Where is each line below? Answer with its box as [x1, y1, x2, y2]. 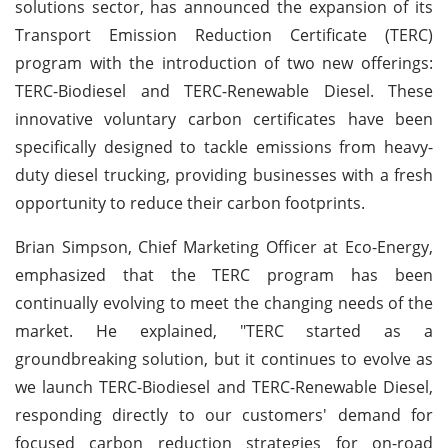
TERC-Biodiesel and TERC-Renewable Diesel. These [15, 79, 433, 102]
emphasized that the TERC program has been [15, 263, 433, 286]
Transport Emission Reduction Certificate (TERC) [15, 23, 433, 46]
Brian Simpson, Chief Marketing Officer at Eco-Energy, [15, 235, 433, 258]
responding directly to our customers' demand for [15, 403, 433, 426]
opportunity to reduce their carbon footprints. [15, 191, 365, 214]
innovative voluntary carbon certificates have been [15, 107, 433, 130]
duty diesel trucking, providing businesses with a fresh [15, 163, 433, 186]
